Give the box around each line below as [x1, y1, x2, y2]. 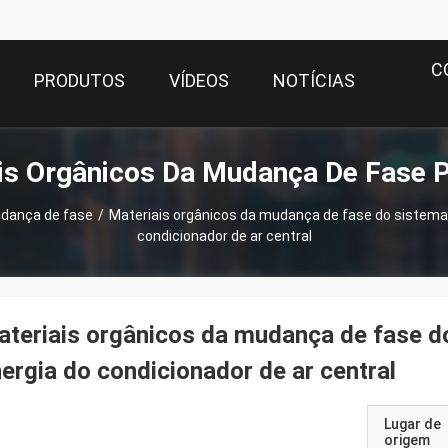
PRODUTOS [34, 70, 125, 92]
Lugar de [384, 416, 441, 432]
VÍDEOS [169, 70, 229, 92]
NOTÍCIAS [273, 70, 355, 92]
